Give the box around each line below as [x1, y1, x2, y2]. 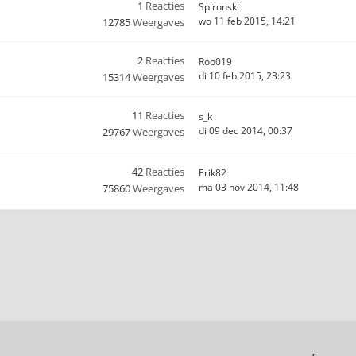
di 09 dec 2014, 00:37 [199, 124, 292, 137]
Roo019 [199, 55, 232, 68]
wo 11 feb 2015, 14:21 [199, 14, 296, 28]
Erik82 [199, 166, 226, 180]
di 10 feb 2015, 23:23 [199, 69, 291, 83]
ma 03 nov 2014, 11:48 [199, 180, 299, 194]
